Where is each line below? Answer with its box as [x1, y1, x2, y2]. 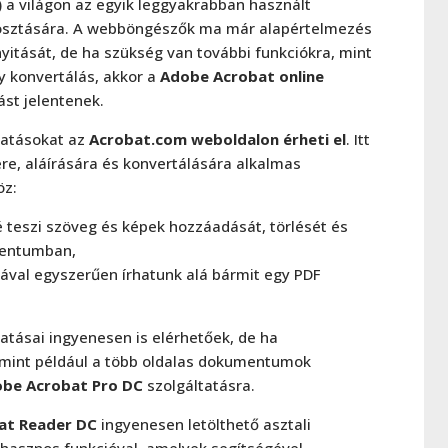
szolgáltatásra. [143, 374, 255, 395]
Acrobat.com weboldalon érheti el [89, 128, 346, 149]
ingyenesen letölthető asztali [97, 413, 311, 434]
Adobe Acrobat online [160, 65, 324, 86]
